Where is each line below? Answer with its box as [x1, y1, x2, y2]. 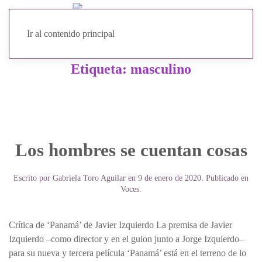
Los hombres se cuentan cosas [15, 140, 247, 160]
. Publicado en [201, 174, 249, 182]
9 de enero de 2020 [138, 174, 201, 182]
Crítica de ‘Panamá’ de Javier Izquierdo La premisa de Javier [9, 220, 232, 230]
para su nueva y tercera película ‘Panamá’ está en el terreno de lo [9, 248, 246, 258]
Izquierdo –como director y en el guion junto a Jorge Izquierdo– [9, 234, 244, 244]
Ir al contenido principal [27, 29, 115, 39]
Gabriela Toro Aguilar [53, 174, 126, 182]
